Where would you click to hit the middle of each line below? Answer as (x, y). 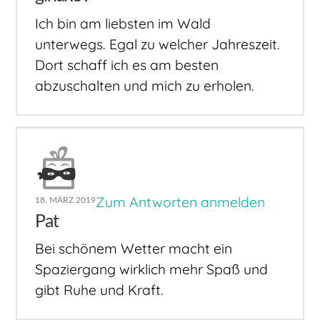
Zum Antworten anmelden (181, 202)
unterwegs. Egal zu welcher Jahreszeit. (158, 44)
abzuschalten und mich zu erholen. (145, 85)
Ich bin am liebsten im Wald (123, 23)
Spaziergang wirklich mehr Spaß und (152, 270)
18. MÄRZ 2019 (66, 200)
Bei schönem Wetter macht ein (134, 249)
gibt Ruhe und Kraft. (100, 290)
